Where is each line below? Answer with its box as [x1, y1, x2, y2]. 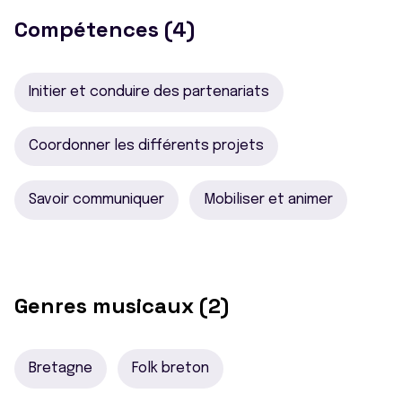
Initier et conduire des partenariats [29, 83, 269, 100]
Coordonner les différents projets [29, 137, 264, 153]
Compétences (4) [14, 14, 195, 43]
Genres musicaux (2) [14, 291, 229, 319]
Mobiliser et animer [204, 191, 333, 207]
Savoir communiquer [29, 191, 164, 207]
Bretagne [29, 360, 92, 376]
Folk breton [132, 360, 209, 376]
